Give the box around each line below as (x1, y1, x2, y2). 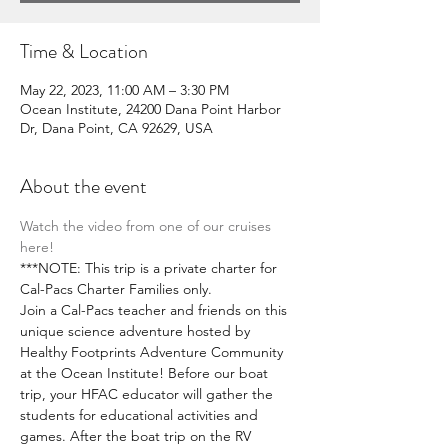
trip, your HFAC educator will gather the (20, 385, 277, 403)
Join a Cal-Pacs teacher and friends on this (20, 301, 291, 319)
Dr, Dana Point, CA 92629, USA (20, 119, 213, 137)
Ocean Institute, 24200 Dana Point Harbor (20, 100, 281, 118)
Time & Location (20, 37, 148, 66)
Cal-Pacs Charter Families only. (20, 280, 216, 298)
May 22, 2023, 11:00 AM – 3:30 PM (20, 81, 229, 99)
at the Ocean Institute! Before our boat (20, 364, 272, 382)
